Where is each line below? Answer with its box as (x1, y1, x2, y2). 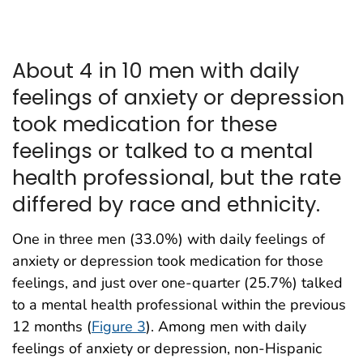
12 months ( (12, 317, 92, 337)
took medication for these (12, 109, 277, 139)
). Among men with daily (146, 317, 306, 337)
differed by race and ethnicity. (12, 190, 320, 220)
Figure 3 (92, 317, 146, 337)
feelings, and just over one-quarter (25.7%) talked (12, 273, 343, 293)
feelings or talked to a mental (12, 136, 313, 166)
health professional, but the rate (12, 163, 341, 193)
